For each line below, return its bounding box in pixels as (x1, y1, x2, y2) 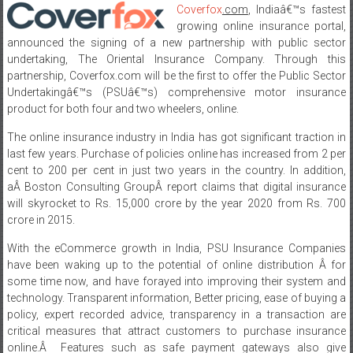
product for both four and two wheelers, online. (6, 102, 239, 115)
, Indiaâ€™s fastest (247, 3, 347, 16)
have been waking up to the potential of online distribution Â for (6, 258, 347, 271)
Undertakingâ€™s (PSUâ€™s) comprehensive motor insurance (6, 86, 347, 98)
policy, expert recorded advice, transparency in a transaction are (6, 308, 347, 321)
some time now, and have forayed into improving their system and (6, 275, 347, 288)
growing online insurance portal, (176, 20, 347, 32)
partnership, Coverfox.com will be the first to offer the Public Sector (6, 69, 347, 82)
